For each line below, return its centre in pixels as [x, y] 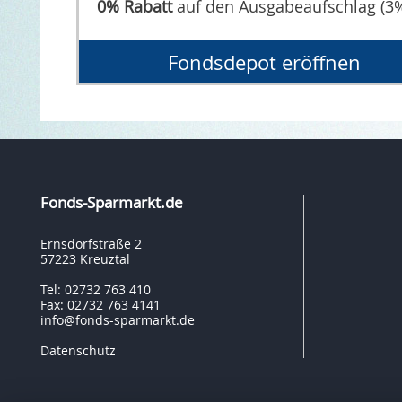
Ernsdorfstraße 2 [91, 243]
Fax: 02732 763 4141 [100, 304]
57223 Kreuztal [85, 258]
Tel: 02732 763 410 [95, 289]
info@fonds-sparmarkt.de [117, 319]
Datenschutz [78, 350]
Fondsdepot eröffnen [264, 63]
